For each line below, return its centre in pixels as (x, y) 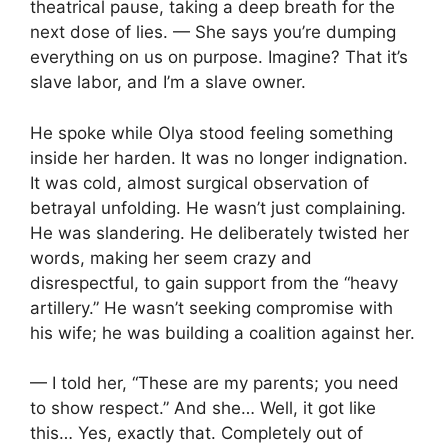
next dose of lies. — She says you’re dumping (213, 32)
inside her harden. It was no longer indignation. (219, 157)
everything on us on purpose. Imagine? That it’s (219, 57)
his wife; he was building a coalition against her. (222, 332)
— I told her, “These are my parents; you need (214, 383)
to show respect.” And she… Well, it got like (203, 408)
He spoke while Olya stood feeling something (211, 132)
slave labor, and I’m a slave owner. (168, 82)
